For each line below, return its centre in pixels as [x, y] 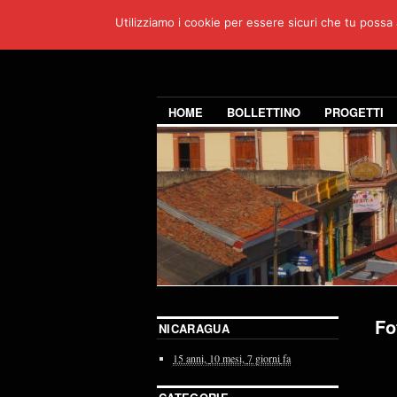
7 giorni [264, 358]
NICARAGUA [194, 329]
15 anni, [190, 358]
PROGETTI [354, 113]
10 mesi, [227, 358]
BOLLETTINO [264, 113]
